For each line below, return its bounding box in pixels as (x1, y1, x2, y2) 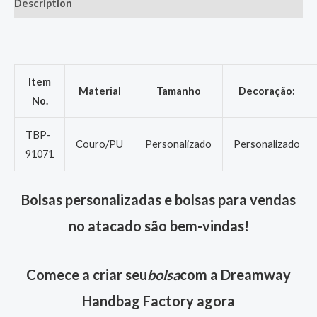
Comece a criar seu (26, 265, 147, 283)
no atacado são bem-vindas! (68, 217, 249, 234)
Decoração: (238, 84, 295, 97)
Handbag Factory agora (82, 292, 235, 309)
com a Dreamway (180, 265, 291, 283)
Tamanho (156, 84, 201, 97)
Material (78, 84, 121, 97)
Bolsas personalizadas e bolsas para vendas (21, 190, 296, 208)
